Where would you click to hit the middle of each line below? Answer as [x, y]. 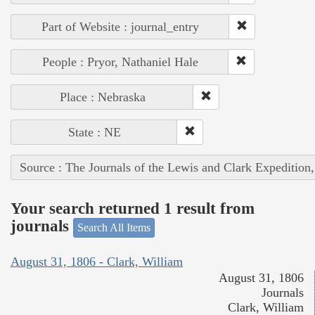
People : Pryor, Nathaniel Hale [120, 62]
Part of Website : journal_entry [120, 26]
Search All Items [114, 227]
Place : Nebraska [102, 97]
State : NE [94, 132]
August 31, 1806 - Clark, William [97, 262]
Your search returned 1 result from [133, 209]
